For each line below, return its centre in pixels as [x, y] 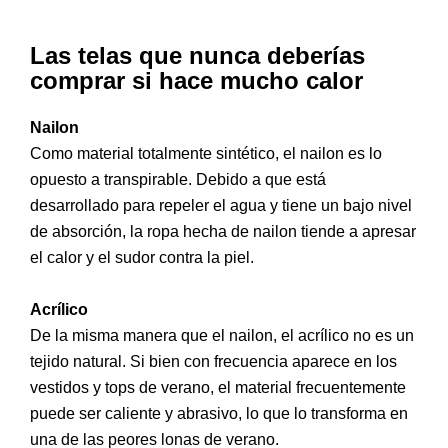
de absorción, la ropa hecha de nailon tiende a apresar [223, 232]
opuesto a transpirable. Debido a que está [178, 180]
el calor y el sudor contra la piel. [142, 258]
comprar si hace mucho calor [196, 81]
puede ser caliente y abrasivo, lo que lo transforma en [219, 413]
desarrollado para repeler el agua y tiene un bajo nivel [221, 206]
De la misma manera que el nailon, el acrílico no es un [222, 335]
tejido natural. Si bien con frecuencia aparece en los [213, 361]
